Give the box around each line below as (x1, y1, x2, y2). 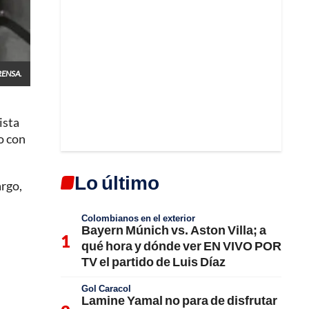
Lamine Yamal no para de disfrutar (81, 292, 277, 308)
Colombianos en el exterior (81, 212, 195, 223)
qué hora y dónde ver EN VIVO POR (81, 237, 281, 253)
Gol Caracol (81, 282, 131, 294)
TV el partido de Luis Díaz (81, 253, 226, 269)
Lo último (74, 170, 159, 194)
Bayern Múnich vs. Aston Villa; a (81, 221, 266, 237)
